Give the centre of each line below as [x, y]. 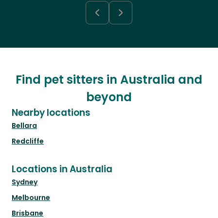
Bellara [24, 126]
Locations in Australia [62, 169]
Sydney [25, 182]
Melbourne [31, 198]
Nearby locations [51, 113]
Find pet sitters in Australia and [109, 80]
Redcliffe [28, 141]
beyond [109, 97]
